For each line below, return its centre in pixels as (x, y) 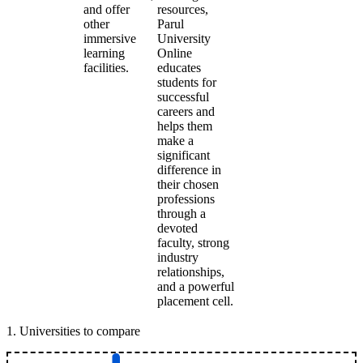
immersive (110, 38)
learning (104, 53)
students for (187, 82)
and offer (107, 9)
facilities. (106, 68)
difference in (189, 170)
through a (181, 214)
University (184, 38)
